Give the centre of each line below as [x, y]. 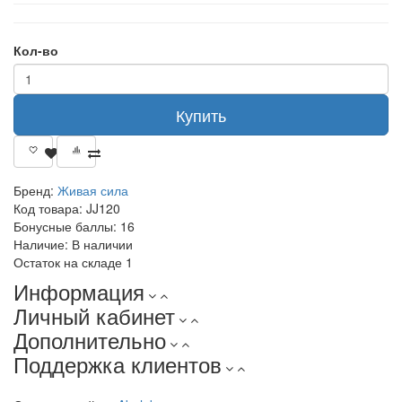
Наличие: [41, 245]
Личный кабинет [94, 316]
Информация [79, 292]
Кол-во [36, 51]
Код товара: [48, 209]
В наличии [100, 245]
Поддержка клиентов [118, 364]
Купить [201, 115]
